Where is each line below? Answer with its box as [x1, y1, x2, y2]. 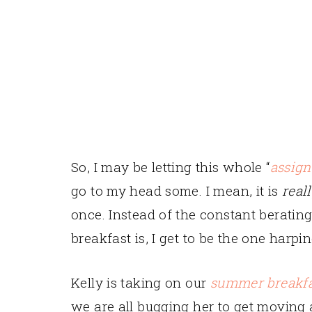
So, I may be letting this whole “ [71, 157, 270, 175]
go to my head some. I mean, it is [71, 181, 282, 199]
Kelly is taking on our [71, 273, 210, 291]
